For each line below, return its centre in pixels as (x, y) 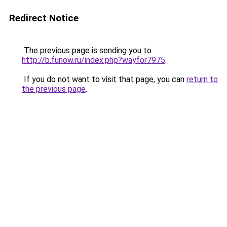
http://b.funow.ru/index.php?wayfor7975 (93, 60)
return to (202, 79)
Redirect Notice (44, 18)
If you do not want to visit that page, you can (104, 79)
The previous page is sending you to (87, 50)
